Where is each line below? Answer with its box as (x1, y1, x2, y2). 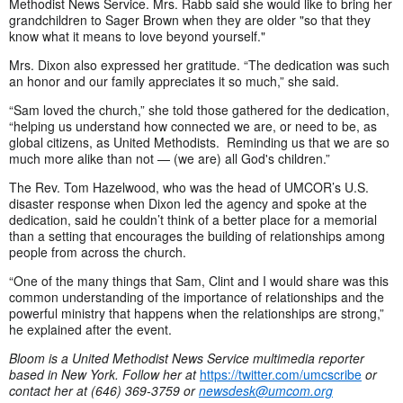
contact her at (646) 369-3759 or (9, 381, 199, 399)
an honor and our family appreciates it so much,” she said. (9, 71, 339, 90)
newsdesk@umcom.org (199, 381, 333, 399)
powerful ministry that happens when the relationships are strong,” (9, 303, 384, 322)
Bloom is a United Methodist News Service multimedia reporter (9, 348, 364, 367)
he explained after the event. (9, 319, 172, 338)
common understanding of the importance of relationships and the (9, 287, 384, 306)
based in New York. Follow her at (9, 364, 200, 383)
